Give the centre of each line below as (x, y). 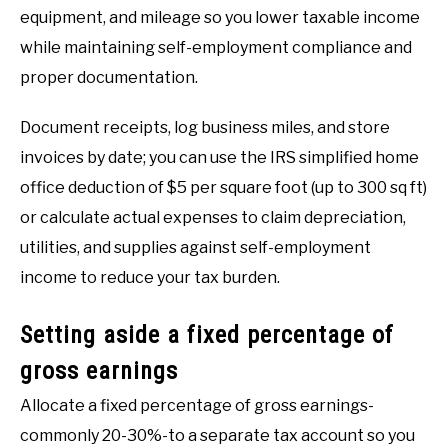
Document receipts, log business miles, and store (205, 127)
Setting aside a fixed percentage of (207, 334)
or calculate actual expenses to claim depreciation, (213, 217)
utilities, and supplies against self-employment (195, 247)
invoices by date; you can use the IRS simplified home (219, 157)
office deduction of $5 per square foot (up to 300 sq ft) (223, 187)
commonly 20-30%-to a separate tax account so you (217, 435)
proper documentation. (109, 77)
